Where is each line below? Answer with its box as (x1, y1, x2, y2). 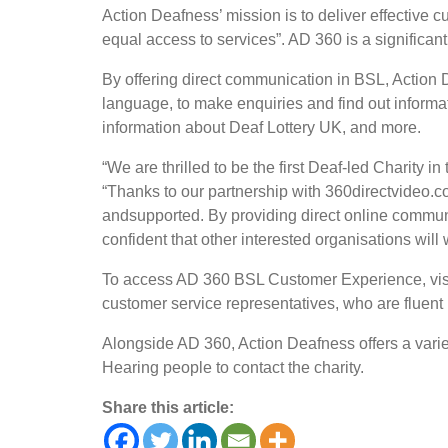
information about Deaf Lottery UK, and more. (102, 119, 421, 136)
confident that (102, 231, 201, 248)
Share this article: (102, 399, 234, 416)
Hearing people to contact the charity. (102, 359, 364, 376)
